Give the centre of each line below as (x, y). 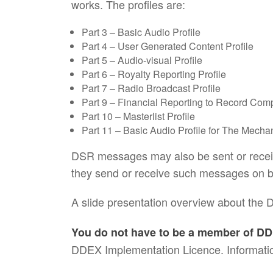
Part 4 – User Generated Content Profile (168, 46)
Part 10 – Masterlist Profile (138, 116)
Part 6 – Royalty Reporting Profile (154, 74)
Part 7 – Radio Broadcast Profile (151, 88)
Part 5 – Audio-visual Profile (142, 60)
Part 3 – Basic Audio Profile (141, 32)
